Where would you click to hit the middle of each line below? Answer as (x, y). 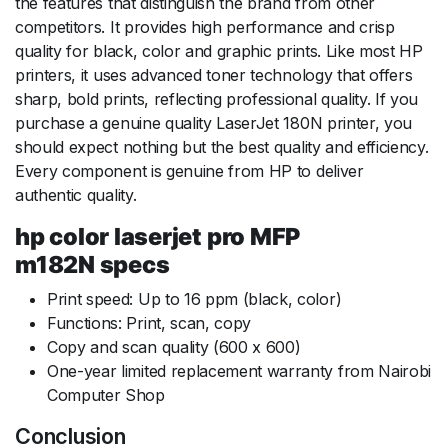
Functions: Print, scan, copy (149, 322)
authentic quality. (76, 194)
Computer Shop (106, 394)
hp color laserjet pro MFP (158, 236)
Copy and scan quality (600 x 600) (174, 346)
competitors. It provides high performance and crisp (205, 26)
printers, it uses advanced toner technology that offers (214, 74)
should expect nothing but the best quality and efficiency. (222, 146)
